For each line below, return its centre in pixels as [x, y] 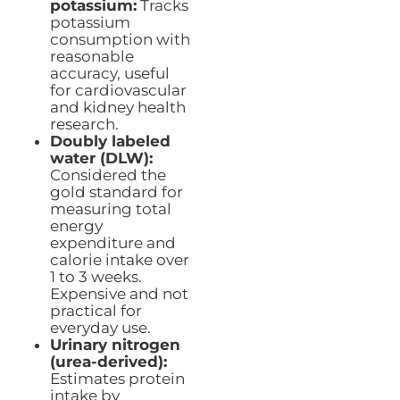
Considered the [108, 175]
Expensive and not [119, 294]
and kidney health [117, 108]
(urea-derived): [108, 362]
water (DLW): [101, 158]
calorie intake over [119, 260]
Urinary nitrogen [115, 345]
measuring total [110, 209]
